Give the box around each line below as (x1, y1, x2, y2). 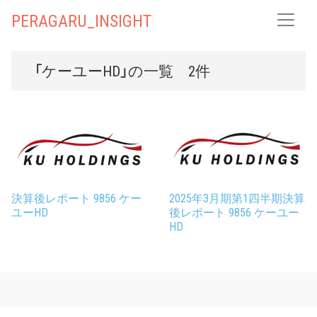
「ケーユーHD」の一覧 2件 (34, 59, 210, 81)
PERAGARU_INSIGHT (11, 7, 151, 33)
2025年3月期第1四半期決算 (169, 189, 305, 207)
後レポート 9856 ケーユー (169, 203, 299, 221)
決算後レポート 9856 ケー (11, 189, 142, 207)
